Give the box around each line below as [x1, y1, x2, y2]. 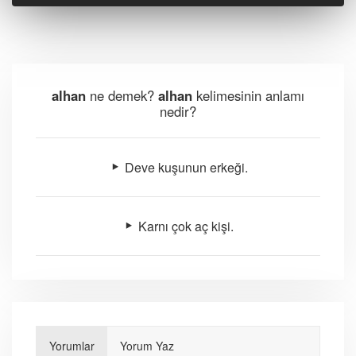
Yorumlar [49, 338, 95, 354]
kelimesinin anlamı [192, 86, 304, 105]
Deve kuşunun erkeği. [121, 158, 248, 177]
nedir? [160, 102, 196, 121]
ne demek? [86, 86, 158, 105]
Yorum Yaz [120, 338, 174, 354]
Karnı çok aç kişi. [135, 217, 234, 236]
